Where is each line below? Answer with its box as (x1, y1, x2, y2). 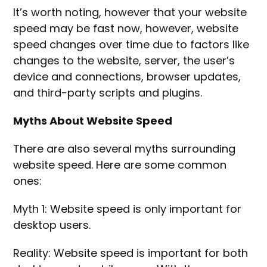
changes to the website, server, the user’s (13, 53, 235, 69)
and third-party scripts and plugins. (13, 85, 206, 101)
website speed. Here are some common (13, 157, 227, 173)
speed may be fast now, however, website (13, 21, 239, 36)
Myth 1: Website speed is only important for (13, 201, 242, 217)
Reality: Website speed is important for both (13, 246, 249, 261)
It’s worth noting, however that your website (13, 5, 247, 20)
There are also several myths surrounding (13, 141, 236, 157)
